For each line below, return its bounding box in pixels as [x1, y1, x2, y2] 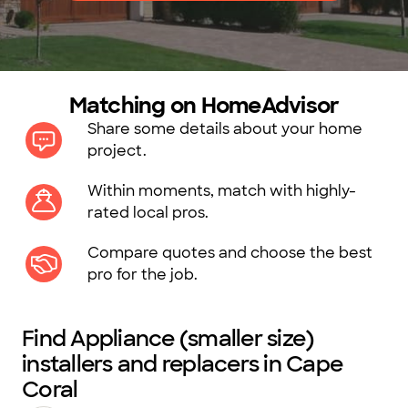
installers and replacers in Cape [22, 350, 342, 378]
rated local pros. [87, 203, 209, 222]
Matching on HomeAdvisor [68, 91, 340, 119]
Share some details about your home [87, 119, 362, 138]
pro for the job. [87, 265, 198, 284]
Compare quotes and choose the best [87, 243, 372, 262]
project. [87, 141, 147, 160]
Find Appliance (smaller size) [22, 324, 314, 352]
